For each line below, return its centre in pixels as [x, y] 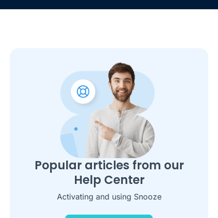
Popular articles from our [109, 165]
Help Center [109, 180]
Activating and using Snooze [109, 196]
